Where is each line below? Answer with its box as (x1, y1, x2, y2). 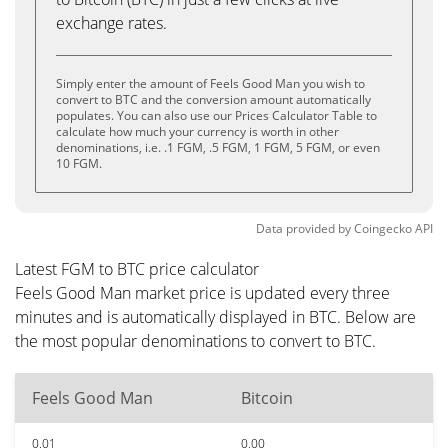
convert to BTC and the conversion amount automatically (56, 91, 371, 108)
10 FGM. (56, 155, 102, 172)
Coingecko (354, 220, 412, 237)
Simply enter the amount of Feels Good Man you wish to (56, 75, 365, 92)
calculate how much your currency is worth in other (56, 123, 339, 140)
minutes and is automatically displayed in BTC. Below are (15, 306, 416, 328)
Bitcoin (241, 387, 293, 409)
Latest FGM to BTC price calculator (15, 258, 259, 280)
